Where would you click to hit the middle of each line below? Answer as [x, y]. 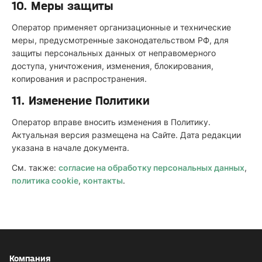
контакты [103, 180]
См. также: [35, 168]
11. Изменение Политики [81, 101]
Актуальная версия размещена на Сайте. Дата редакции [126, 135]
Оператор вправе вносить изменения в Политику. [111, 122]
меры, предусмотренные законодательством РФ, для [120, 40]
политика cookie [45, 180]
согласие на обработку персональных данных [151, 168]
